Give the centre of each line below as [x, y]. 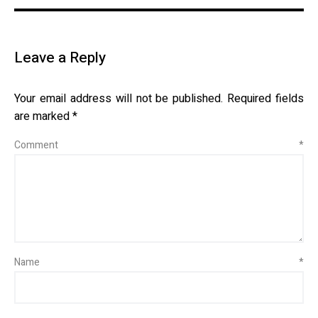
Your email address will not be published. [119, 99]
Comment [157, 145]
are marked [43, 116]
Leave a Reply [60, 58]
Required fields [265, 99]
